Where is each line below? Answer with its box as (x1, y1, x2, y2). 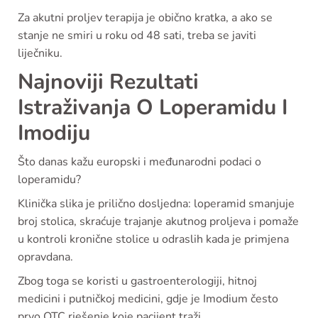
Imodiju (18, 119, 90, 148)
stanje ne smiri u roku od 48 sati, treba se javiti (18, 28, 256, 44)
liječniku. (18, 45, 62, 62)
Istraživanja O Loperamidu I (18, 93, 287, 123)
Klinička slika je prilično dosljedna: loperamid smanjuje (18, 196, 295, 212)
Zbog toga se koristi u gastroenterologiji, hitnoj (18, 273, 257, 290)
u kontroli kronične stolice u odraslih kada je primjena (18, 231, 289, 248)
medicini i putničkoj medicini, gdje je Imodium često (18, 291, 278, 307)
